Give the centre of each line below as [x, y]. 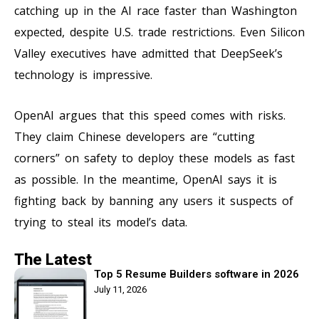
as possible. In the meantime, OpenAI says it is [146, 179]
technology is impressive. [83, 74]
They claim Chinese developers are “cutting [135, 136]
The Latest [53, 259]
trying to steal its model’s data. [101, 222]
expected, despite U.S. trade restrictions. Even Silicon [159, 32]
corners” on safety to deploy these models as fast [155, 158]
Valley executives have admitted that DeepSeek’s [148, 53]
